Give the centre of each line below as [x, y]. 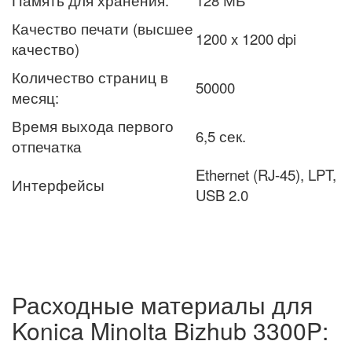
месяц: [35, 98]
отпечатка [47, 147]
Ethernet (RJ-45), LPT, [266, 175]
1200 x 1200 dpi [246, 39]
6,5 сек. [221, 136]
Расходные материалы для [162, 305]
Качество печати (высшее [103, 29]
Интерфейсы [58, 185]
